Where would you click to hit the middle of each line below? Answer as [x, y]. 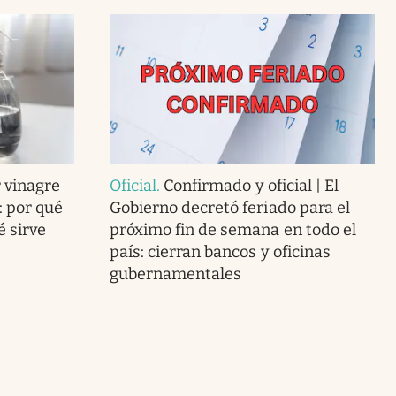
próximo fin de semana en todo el [232, 229]
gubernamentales [175, 274]
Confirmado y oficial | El [251, 185]
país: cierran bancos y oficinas [220, 251]
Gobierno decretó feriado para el [229, 207]
